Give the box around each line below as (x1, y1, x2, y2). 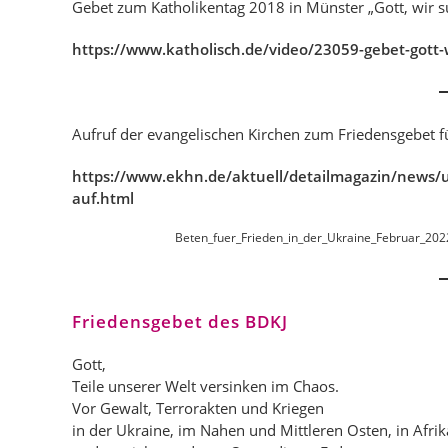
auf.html (72, 188, 134, 208)
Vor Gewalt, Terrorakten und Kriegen (72, 398, 324, 418)
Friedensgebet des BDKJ (72, 310, 288, 333)
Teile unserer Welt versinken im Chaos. (72, 376, 339, 396)
